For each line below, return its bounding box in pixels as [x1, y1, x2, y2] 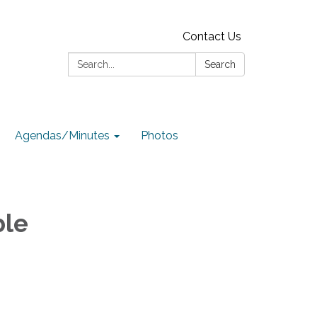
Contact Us [183, 30, 241, 43]
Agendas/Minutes [15, 129, 110, 142]
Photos [141, 129, 178, 142]
